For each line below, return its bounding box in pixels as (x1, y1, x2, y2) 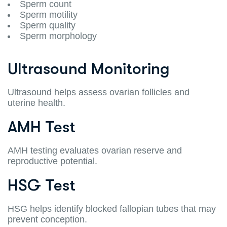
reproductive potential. (8, 156, 97, 166)
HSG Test (8, 175, 75, 195)
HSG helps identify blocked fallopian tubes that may (8, 203, 216, 214)
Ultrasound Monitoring (8, 59, 170, 78)
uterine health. (8, 97, 65, 108)
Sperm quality (20, 20, 75, 30)
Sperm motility (20, 9, 78, 20)
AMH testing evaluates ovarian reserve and (8, 145, 182, 156)
